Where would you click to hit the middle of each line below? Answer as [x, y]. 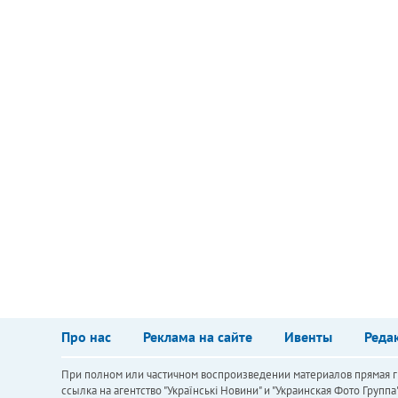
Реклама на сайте [197, 336]
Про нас [86, 336]
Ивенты [308, 336]
